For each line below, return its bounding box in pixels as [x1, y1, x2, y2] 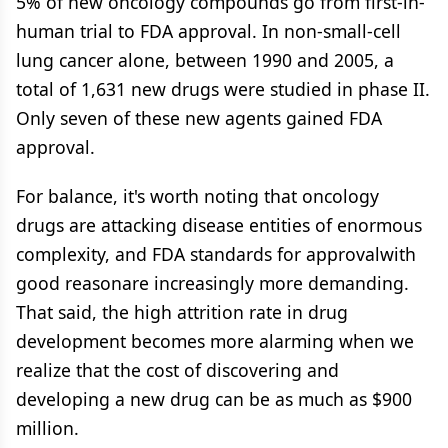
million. [16, 416, 79, 440]
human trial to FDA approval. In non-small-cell [16, 19, 401, 43]
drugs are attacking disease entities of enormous [16, 213, 422, 237]
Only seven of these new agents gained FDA [16, 106, 382, 130]
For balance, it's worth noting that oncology [16, 184, 379, 208]
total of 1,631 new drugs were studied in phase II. [16, 77, 430, 101]
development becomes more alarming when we [16, 329, 414, 353]
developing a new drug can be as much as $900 [16, 387, 412, 411]
